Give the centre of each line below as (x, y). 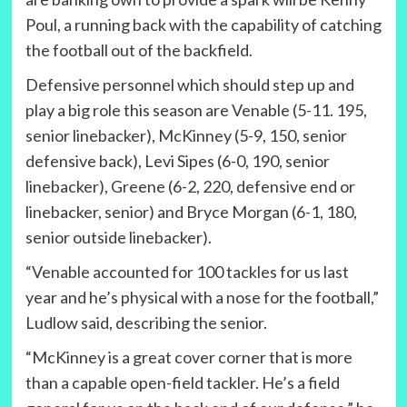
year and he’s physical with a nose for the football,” (202, 298)
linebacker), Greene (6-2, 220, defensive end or (190, 187)
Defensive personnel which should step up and (189, 85)
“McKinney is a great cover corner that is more (189, 357)
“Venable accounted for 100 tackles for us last (187, 272)
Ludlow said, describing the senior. (146, 323)
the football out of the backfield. (139, 50)
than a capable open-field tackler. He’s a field (182, 383)
